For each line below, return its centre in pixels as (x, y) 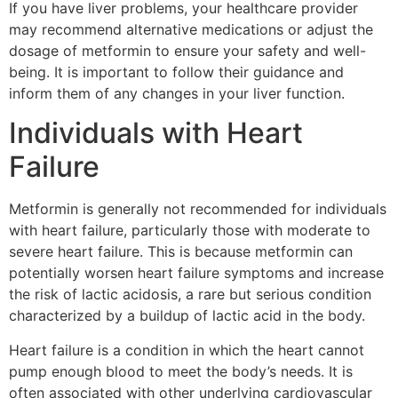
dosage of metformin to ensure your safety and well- (187, 50)
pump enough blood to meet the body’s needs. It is (181, 371)
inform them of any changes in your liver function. (177, 93)
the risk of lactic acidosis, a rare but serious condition (190, 295)
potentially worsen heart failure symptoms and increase (196, 273)
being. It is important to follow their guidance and (176, 72)
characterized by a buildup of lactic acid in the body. (187, 316)
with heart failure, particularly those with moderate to (190, 231)
